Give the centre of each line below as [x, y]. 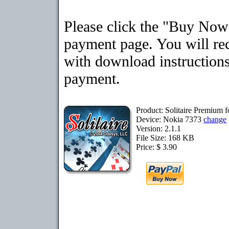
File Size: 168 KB [165, 138]
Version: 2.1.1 [158, 129]
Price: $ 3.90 [156, 147]
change [215, 119]
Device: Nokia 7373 [170, 119]
